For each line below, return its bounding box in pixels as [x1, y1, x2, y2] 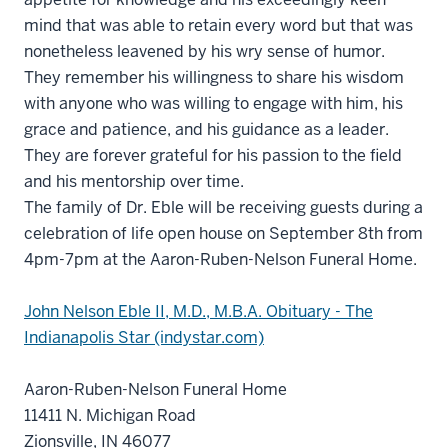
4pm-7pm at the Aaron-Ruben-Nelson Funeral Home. [24, 249, 417, 270]
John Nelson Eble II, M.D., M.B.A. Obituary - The [24, 301, 373, 322]
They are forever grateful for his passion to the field [24, 145, 402, 166]
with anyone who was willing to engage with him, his [24, 93, 403, 114]
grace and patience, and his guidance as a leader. [24, 119, 389, 140]
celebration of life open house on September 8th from [24, 223, 423, 244]
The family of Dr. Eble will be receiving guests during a [24, 197, 423, 218]
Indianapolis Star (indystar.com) [24, 327, 264, 348]
